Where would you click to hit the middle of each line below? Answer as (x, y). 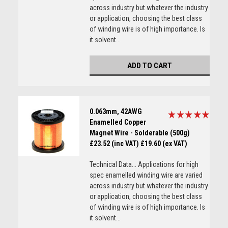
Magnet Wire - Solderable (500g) (139, 133)
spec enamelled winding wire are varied (146, 175)
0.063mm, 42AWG (116, 111)
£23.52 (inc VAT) (114, 144)
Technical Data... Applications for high (144, 164)
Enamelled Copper (118, 122)
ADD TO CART (149, 66)
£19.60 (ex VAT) (164, 144)
